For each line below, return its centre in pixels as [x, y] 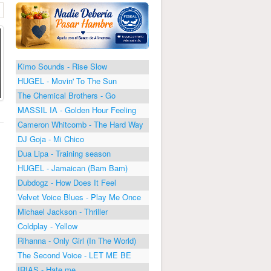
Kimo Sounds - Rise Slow [62, 66]
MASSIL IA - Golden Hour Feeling [77, 109]
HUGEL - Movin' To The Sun [67, 80]
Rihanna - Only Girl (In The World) [77, 240]
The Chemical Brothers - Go [67, 95]
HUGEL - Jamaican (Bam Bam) [73, 168]
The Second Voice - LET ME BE [74, 255]
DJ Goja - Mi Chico [51, 139]
